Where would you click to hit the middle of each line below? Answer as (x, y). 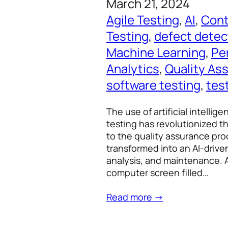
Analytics (133, 69)
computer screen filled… (157, 173)
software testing (153, 85)
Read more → (135, 197)
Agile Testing (143, 20)
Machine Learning (156, 52)
